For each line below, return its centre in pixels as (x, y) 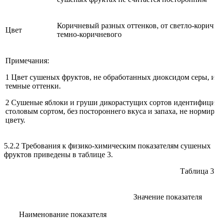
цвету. (15, 120)
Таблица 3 (197, 171)
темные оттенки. (33, 86)
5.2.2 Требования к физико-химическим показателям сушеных (107, 145)
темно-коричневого (89, 34)
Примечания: (27, 60)
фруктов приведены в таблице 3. (58, 154)
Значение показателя (167, 197)
